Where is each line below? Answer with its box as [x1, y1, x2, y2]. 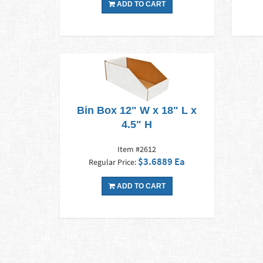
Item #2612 [117, 144, 157, 155]
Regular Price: [89, 157, 139, 168]
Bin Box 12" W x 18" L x [77, 104, 197, 117]
